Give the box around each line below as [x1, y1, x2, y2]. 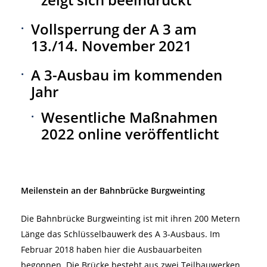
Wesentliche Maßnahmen [41, 107, 218, 127]
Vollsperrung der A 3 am [30, 18, 197, 39]
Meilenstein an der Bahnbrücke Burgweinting [21, 184, 205, 196]
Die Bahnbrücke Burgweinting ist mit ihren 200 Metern [21, 212, 240, 224]
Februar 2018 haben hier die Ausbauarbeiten [21, 243, 202, 255]
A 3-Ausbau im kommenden [30, 64, 222, 85]
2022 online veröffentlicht [41, 123, 219, 144]
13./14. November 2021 [30, 35, 192, 55]
